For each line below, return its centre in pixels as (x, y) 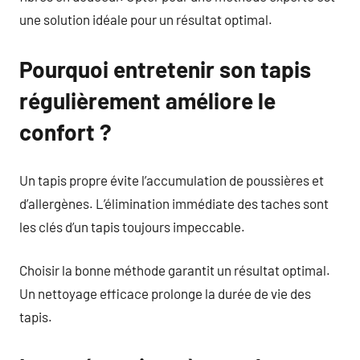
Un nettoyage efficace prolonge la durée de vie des (165, 293)
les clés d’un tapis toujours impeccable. (132, 226)
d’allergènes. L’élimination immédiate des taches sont (174, 203)
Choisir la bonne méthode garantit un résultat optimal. (175, 270)
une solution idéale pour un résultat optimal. (146, 19)
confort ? (65, 132)
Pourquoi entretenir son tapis (165, 69)
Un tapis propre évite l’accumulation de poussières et (172, 180)
